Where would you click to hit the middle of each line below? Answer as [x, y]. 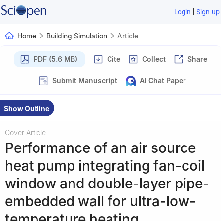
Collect [154, 59]
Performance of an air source [100, 148]
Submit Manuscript [85, 80]
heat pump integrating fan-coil [105, 166]
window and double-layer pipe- [107, 183]
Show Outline [27, 108]
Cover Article [25, 132]
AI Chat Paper [163, 80]
